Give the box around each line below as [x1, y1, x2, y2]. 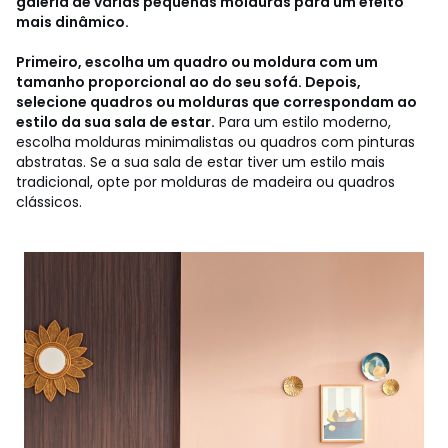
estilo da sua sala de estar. [16, 111, 215, 132]
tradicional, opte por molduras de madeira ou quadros [16, 171, 395, 192]
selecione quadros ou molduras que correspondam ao [16, 91, 417, 112]
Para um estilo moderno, [215, 111, 391, 132]
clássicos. [16, 191, 82, 212]
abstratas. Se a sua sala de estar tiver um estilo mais [16, 151, 385, 172]
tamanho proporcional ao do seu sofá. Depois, [16, 71, 361, 92]
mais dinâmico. [16, 11, 129, 32]
